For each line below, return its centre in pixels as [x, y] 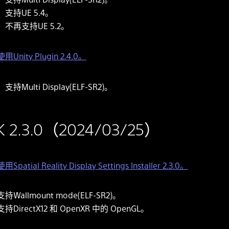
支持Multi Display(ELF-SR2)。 [59, 86]
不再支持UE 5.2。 [37, 26]
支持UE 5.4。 [29, 12]
